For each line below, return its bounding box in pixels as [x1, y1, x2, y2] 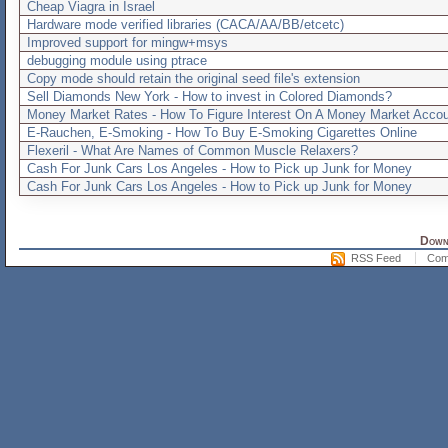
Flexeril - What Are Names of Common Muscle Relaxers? [26, 142, 358, 158]
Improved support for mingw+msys [26, 34, 228, 50]
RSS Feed [351, 251, 401, 264]
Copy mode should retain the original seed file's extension [26, 70, 360, 86]
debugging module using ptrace [26, 52, 207, 68]
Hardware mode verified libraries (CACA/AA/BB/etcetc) [26, 16, 344, 32]
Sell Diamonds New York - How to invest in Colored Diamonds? [26, 88, 392, 104]
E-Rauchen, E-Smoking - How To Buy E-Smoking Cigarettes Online [26, 124, 417, 140]
